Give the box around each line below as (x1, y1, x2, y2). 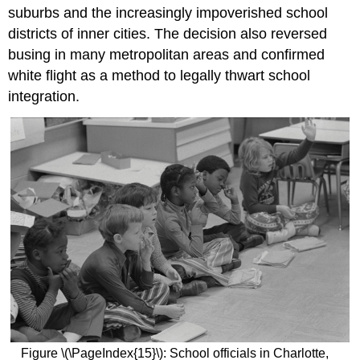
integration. (8, 88, 80, 104)
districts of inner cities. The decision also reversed (8, 25, 328, 42)
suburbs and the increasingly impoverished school (8, 4, 329, 21)
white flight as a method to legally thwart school (8, 67, 311, 84)
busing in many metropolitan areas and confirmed (8, 46, 325, 63)
